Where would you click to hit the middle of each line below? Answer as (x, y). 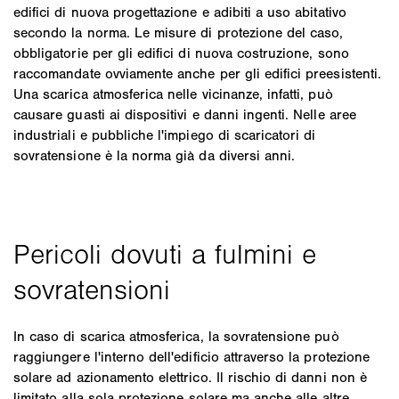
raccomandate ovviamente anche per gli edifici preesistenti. (197, 73)
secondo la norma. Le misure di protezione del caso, (179, 32)
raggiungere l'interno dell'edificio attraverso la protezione (191, 356)
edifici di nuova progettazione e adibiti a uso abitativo (180, 12)
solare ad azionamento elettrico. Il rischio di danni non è (190, 377)
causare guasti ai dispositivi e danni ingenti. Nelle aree (185, 114)
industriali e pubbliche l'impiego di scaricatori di (165, 134)
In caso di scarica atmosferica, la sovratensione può (176, 336)
